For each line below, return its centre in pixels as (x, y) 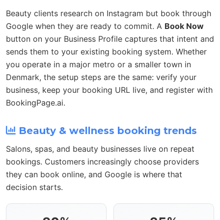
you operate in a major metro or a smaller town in (98, 64)
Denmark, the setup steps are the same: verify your (101, 77)
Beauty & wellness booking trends (106, 130)
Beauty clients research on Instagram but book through (109, 13)
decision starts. (34, 187)
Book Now (184, 26)
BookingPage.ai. (36, 102)
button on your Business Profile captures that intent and (110, 39)
